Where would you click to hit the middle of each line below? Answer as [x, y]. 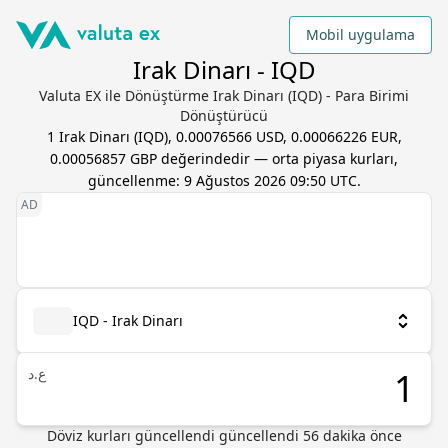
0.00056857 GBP [103, 158]
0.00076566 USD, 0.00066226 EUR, [288, 136]
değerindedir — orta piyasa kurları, [277, 158]
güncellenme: [135, 180]
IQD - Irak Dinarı [128, 320]
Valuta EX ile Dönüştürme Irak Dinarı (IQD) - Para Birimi [224, 95]
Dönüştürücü [224, 115]
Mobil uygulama [360, 34]
